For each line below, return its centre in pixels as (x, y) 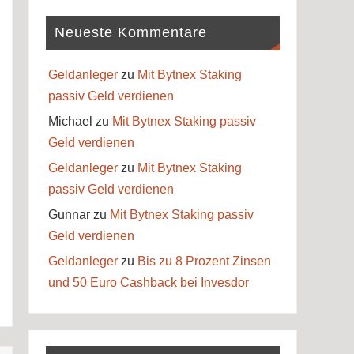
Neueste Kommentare (130, 32)
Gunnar (69, 214)
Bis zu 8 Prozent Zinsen (204, 261)
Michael (70, 121)
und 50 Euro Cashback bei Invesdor (148, 282)
